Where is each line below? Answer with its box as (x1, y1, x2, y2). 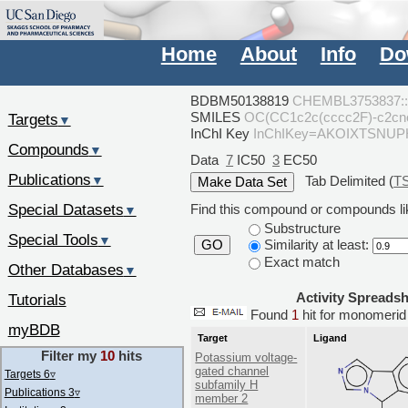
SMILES (190, 109, 241, 126)
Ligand (313, 332, 348, 344)
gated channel (195, 363, 270, 378)
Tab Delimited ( (294, 173, 394, 189)
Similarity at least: (260, 236, 372, 252)
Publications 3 (4, 385, 75, 398)
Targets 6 (4, 368, 50, 381)
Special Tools (7, 230, 98, 250)
